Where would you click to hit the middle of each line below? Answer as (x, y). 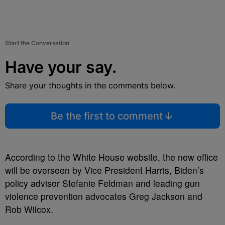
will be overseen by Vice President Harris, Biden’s (104, 170)
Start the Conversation (37, 43)
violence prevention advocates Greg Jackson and (104, 196)
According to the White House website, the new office (111, 157)
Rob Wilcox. (29, 209)
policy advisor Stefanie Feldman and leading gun (102, 183)
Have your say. (61, 67)
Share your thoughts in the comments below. (90, 85)
